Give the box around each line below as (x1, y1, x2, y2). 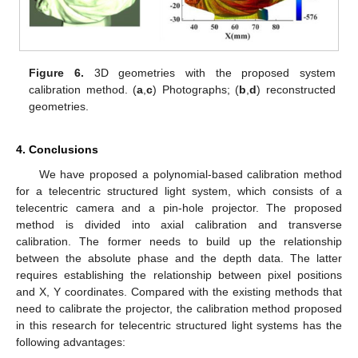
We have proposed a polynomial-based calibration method (38, 168, 342, 181)
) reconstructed (257, 83, 336, 97)
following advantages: (16, 336, 125, 349)
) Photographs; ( (153, 83, 240, 97)
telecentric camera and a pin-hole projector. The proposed (16, 201, 342, 215)
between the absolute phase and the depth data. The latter (16, 252, 342, 265)
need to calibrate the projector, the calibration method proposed (16, 302, 342, 316)
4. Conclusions (16, 143, 98, 157)
